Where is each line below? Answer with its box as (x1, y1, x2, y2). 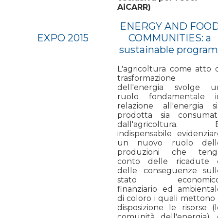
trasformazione (117, 73, 176, 83)
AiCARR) (117, 2, 151, 12)
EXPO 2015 (37, 32, 91, 44)
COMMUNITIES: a (128, 32, 211, 44)
